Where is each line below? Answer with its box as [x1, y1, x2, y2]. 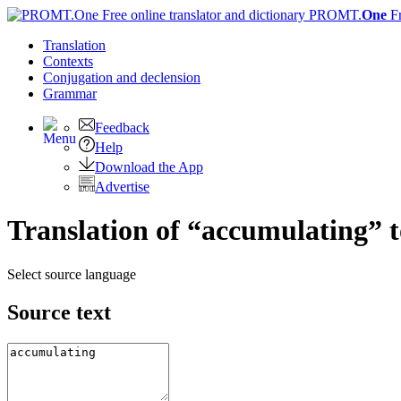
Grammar [43, 86, 97, 101]
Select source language [7, 266, 136, 282]
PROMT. [305, 7, 362, 22]
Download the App [95, 159, 203, 175]
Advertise [95, 179, 149, 194]
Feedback [95, 120, 149, 135]
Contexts [43, 54, 93, 69]
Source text [7, 300, 111, 324]
